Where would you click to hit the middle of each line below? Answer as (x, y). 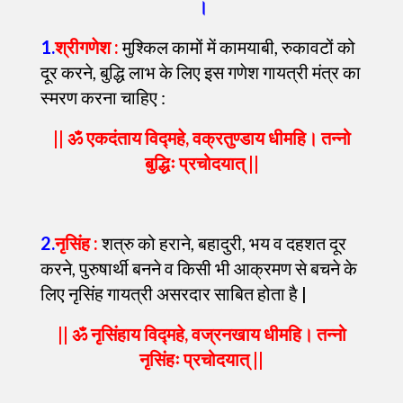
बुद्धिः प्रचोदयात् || (201, 163)
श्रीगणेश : (87, 47)
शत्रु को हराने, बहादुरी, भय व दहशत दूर (222, 243)
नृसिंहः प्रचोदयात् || (201, 359)
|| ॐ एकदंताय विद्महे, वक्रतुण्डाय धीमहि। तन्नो (201, 138)
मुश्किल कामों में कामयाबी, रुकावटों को (237, 47)
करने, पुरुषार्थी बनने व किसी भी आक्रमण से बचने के (199, 268)
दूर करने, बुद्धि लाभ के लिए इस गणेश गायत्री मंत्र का (201, 72)
